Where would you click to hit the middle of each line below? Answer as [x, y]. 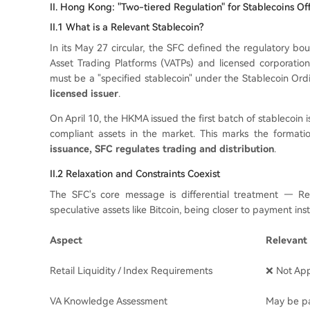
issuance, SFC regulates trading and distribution [162, 149]
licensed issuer [84, 93]
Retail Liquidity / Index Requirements [131, 271]
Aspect [66, 240]
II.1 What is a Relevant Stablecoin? [127, 27]
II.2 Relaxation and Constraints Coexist [135, 174]
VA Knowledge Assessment [109, 301]
